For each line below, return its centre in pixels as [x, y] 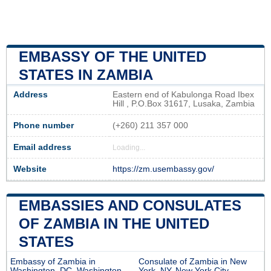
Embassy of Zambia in [53, 262]
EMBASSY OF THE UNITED [113, 57]
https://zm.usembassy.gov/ [163, 169]
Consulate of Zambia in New [193, 262]
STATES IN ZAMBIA [86, 75]
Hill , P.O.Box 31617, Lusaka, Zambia [184, 104]
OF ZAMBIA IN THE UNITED [114, 224]
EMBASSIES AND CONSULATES [130, 206]
